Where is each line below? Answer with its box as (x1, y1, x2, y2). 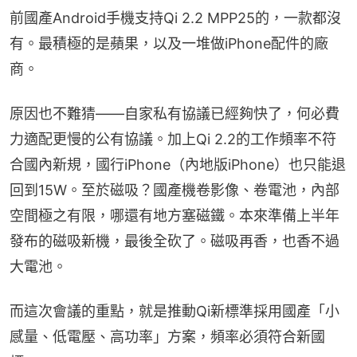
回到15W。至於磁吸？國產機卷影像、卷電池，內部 (10, 181, 339, 198)
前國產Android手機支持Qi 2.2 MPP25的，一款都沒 (10, 9, 341, 26)
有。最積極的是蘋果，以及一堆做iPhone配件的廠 (10, 34, 328, 52)
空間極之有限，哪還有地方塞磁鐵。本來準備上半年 (10, 206, 339, 224)
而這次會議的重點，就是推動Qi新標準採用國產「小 (10, 302, 339, 320)
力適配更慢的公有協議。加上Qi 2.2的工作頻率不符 (10, 130, 336, 147)
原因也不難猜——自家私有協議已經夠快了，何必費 (10, 104, 339, 122)
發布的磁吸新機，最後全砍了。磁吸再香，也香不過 (10, 232, 339, 249)
